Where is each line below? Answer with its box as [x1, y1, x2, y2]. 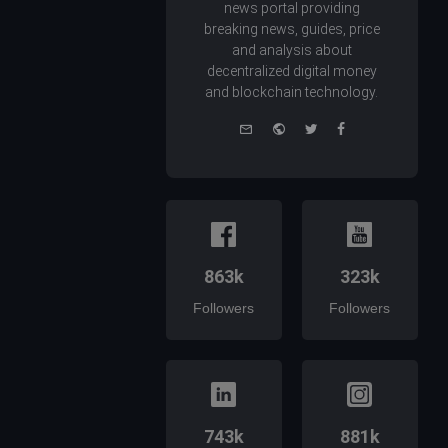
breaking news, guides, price [203, 21, 380, 38]
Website [284, 118, 337, 136]
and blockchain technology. [205, 84, 379, 101]
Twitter [316, 118, 362, 136]
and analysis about [231, 42, 352, 59]
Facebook [343, 118, 409, 136]
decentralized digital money [206, 63, 377, 80]
